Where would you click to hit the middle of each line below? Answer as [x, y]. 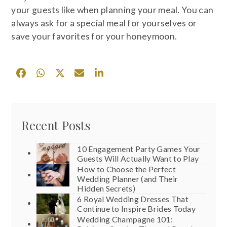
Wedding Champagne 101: [125, 219]
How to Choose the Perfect [126, 169]
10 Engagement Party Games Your [139, 149]
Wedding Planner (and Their [128, 179]
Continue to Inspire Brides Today [137, 209]
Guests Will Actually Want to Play [138, 159]
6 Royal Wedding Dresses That [133, 199]
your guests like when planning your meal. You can [112, 10]
